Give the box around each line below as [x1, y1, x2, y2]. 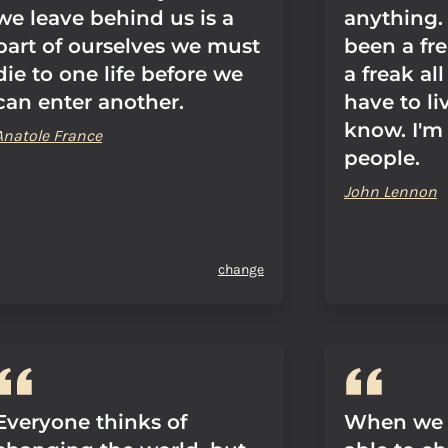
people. [344, 146, 420, 170]
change [218, 261, 264, 278]
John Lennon [344, 182, 437, 201]
